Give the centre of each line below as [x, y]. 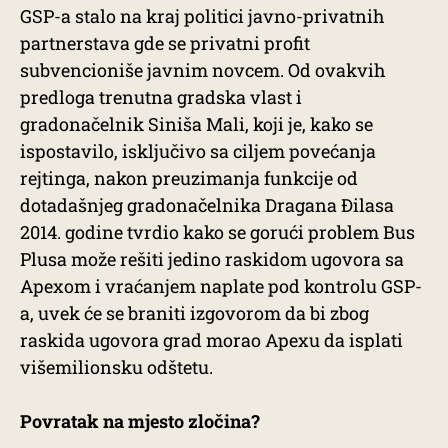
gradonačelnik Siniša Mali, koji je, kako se [196, 124]
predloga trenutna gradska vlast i [161, 97]
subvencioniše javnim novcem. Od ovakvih [203, 70]
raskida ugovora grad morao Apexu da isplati [211, 340]
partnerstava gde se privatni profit [165, 43]
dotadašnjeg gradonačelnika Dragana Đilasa [207, 205]
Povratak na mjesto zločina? [140, 421]
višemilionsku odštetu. [116, 367]
